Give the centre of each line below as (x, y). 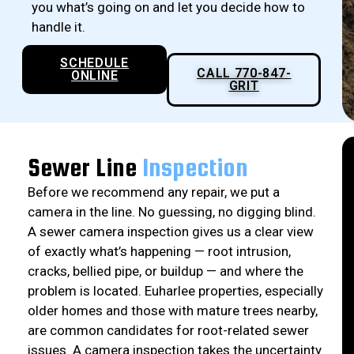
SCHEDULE (94, 63)
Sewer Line (85, 168)
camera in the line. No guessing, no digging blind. (172, 212)
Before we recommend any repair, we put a (154, 192)
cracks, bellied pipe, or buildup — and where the (166, 271)
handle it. (58, 27)
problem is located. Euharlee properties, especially (175, 291)
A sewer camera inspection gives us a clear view (171, 232)
